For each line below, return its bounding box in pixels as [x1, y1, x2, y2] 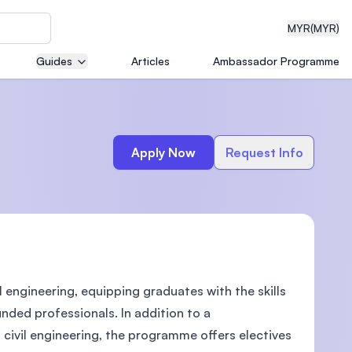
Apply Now [131, 145, 196, 160]
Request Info [225, 145, 303, 160]
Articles [131, 54, 170, 68]
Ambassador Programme [213, 54, 339, 68]
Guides [36, 54, 72, 68]
